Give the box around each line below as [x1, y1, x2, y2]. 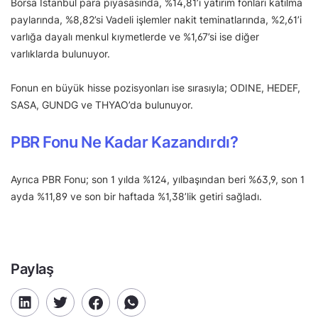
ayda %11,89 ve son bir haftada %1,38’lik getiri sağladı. [11, 190, 262, 203]
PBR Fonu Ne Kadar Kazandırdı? [11, 133, 238, 152]
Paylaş [11, 261, 54, 278]
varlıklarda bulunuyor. [11, 48, 116, 60]
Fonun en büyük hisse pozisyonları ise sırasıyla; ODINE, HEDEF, [11, 82, 300, 94]
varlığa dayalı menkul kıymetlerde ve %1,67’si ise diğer [11, 31, 259, 43]
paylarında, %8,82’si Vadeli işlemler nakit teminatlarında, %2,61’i [11, 13, 302, 26]
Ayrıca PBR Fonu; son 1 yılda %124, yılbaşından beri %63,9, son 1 [11, 173, 305, 186]
